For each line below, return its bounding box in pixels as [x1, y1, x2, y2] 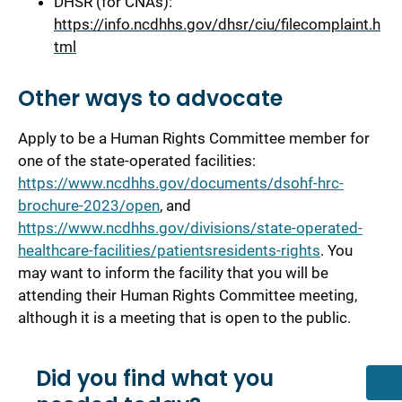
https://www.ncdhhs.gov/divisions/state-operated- [18, 218, 363, 237]
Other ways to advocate [18, 83, 283, 113]
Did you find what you [36, 363, 274, 393]
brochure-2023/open [18, 196, 160, 214]
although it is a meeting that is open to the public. [18, 308, 351, 327]
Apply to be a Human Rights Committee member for [18, 128, 370, 147]
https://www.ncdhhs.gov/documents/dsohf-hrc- [18, 173, 344, 192]
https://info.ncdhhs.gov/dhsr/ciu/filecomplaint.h [54, 14, 380, 33]
